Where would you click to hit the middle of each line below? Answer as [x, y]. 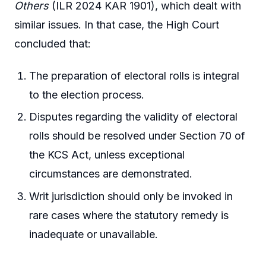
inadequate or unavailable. [94, 234]
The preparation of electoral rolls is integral [134, 75]
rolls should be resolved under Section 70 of [137, 136]
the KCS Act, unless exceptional [107, 155]
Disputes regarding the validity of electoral [134, 117]
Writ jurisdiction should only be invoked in [131, 196]
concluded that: [53, 44]
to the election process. [87, 94]
